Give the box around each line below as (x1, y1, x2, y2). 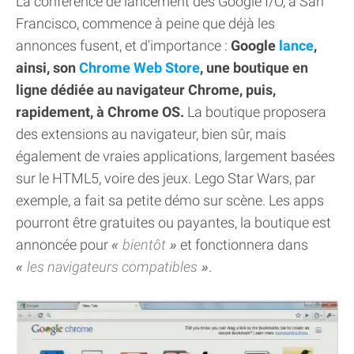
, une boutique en (200, 59, 308, 76)
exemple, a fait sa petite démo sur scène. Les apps (16, 192, 324, 209)
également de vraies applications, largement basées (16, 148, 335, 164)
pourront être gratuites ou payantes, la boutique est (16, 214, 331, 231)
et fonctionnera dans (177, 236, 308, 253)
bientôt (122, 236, 166, 253)
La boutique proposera (184, 104, 326, 120)
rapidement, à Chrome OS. (16, 104, 184, 120)
